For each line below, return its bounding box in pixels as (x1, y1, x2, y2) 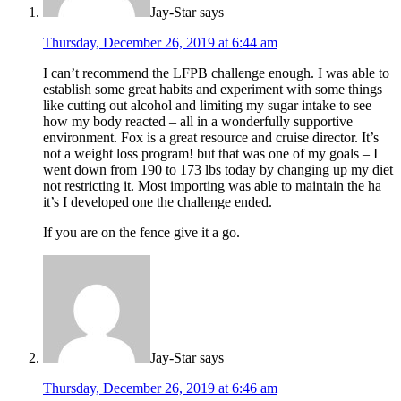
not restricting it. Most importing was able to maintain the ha (43, 178, 381, 194)
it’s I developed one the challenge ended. (43, 194, 272, 210)
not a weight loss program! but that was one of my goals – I (43, 146, 378, 162)
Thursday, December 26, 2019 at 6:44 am (43, 35, 277, 51)
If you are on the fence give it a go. (43, 225, 240, 241)
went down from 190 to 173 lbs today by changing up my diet (43, 162, 393, 178)
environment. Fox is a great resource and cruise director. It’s (43, 130, 379, 146)
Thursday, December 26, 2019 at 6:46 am (43, 380, 277, 397)
